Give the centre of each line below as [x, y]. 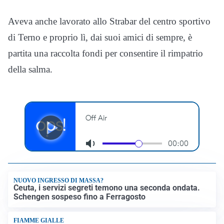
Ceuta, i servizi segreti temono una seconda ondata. [107, 188]
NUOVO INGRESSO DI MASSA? [59, 180]
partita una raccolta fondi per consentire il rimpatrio [105, 53]
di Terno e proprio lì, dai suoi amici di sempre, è [100, 37]
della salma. [30, 69]
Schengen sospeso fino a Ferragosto [80, 197]
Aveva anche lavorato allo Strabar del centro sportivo [109, 21]
